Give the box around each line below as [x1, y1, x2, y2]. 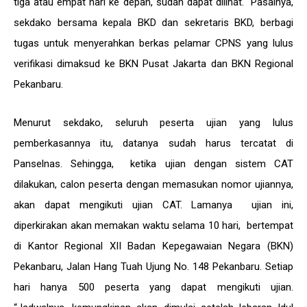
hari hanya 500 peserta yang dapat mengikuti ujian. [14, 281, 293, 293]
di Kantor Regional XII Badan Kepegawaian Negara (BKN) [14, 240, 293, 252]
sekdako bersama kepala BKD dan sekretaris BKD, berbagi [14, 16, 293, 29]
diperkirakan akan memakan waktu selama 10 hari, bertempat [14, 219, 293, 232]
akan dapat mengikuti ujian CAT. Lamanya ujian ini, [14, 199, 293, 211]
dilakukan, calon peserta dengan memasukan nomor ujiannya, [14, 178, 293, 191]
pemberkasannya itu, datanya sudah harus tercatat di [14, 137, 293, 149]
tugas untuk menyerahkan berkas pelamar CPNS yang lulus [14, 37, 293, 49]
